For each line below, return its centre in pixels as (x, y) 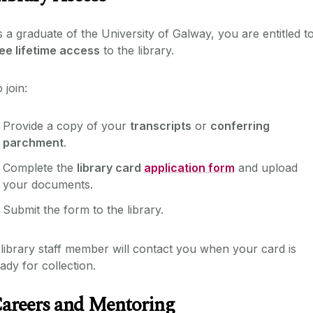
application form (189, 167)
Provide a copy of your (66, 125)
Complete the (40, 167)
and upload (266, 167)
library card (110, 167)
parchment (33, 142)
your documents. (48, 184)
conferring (240, 125)
